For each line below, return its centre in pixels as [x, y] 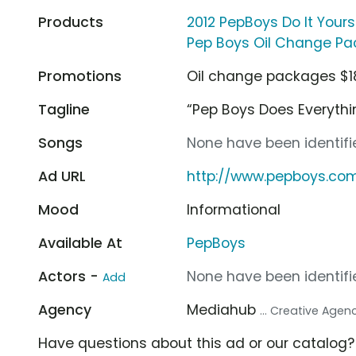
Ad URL [62, 176]
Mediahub [224, 310]
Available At [80, 243]
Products [71, 22]
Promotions [80, 76]
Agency [65, 310]
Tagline [64, 109]
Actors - [70, 276]
